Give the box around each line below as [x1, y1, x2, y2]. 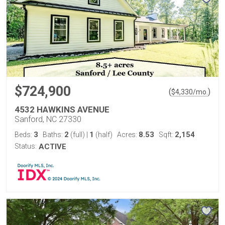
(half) [94, 131, 113, 139]
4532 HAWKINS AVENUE [15, 104, 109, 115]
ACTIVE [39, 142, 66, 151]
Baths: [43, 131, 64, 139]
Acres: [117, 131, 139, 139]
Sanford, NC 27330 [15, 115, 81, 124]
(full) [69, 131, 86, 139]
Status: [15, 142, 37, 150]
